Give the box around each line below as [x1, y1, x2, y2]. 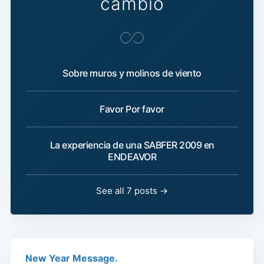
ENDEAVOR [108, 151, 156, 163]
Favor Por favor [100, 103, 164, 115]
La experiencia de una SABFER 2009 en [49, 139, 214, 151]
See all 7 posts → [96, 185, 168, 197]
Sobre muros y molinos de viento [62, 67, 202, 80]
